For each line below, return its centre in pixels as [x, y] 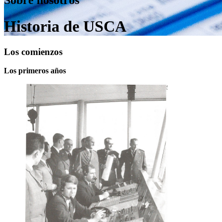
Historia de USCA [65, 27]
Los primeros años [35, 71]
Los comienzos [33, 52]
